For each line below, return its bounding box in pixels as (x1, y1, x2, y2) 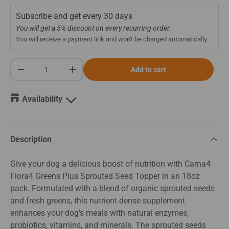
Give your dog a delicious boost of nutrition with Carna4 (10, 158, 211, 169)
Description (10, 134, 52, 144)
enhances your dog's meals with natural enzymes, (10, 208, 189, 218)
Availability (22, 94, 62, 104)
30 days (104, 11, 132, 21)
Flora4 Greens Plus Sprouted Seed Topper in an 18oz (10, 171, 200, 181)
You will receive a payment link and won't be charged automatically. (16, 35, 208, 43)
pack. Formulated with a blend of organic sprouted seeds (10, 183, 215, 193)
